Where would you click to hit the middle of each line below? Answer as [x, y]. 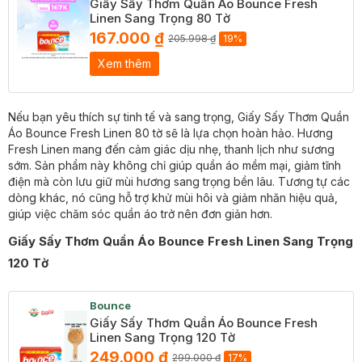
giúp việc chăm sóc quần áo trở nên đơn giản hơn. [140, 213]
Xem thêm [124, 63]
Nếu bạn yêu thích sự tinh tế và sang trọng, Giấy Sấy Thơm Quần [179, 116]
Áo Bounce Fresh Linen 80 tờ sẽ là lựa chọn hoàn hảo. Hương [170, 133]
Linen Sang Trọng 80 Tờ [160, 18]
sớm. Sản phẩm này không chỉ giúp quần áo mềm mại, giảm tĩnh [175, 165]
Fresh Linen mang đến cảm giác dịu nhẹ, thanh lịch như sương [171, 149]
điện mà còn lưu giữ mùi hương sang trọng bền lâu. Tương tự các [179, 181]
